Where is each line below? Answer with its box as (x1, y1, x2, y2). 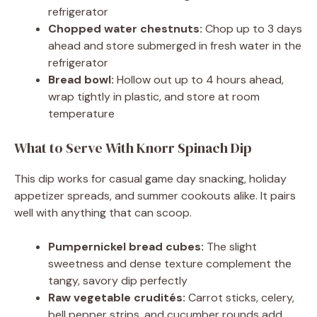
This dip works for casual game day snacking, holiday (14, 171, 287, 187)
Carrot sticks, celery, (185, 290, 294, 306)
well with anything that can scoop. (14, 205, 192, 221)
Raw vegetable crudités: (48, 290, 185, 306)
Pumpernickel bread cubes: (48, 239, 204, 255)
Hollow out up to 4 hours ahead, (114, 72, 284, 88)
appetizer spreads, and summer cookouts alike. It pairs (14, 188, 296, 204)
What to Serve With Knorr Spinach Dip (14, 138, 252, 158)
